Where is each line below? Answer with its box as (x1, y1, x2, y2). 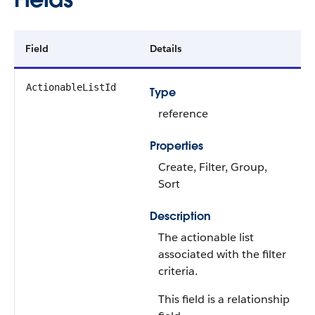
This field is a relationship (158, 292, 290, 307)
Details (150, 42, 181, 55)
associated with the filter (158, 247, 286, 262)
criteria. (158, 264, 198, 278)
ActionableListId (26, 82, 116, 93)
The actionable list (158, 230, 254, 245)
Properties (150, 139, 203, 153)
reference (158, 106, 208, 121)
